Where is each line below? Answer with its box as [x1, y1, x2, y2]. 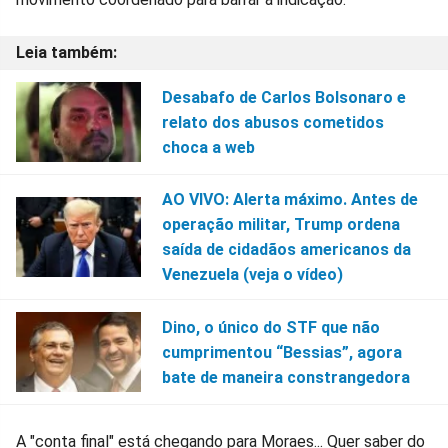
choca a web [161, 137, 255, 157]
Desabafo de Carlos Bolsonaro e [161, 87, 406, 107]
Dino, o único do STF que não [161, 317, 380, 337]
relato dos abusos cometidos [161, 112, 384, 132]
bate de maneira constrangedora [161, 367, 410, 387]
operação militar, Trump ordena [161, 215, 400, 235]
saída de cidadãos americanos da [161, 240, 411, 260]
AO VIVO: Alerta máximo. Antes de [161, 190, 418, 210]
